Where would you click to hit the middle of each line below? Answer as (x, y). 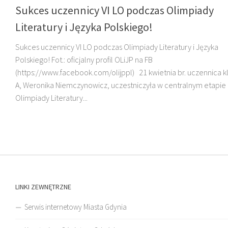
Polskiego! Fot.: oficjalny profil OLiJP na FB (84, 60)
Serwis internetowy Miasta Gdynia (76, 207)
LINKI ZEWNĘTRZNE (43, 187)
